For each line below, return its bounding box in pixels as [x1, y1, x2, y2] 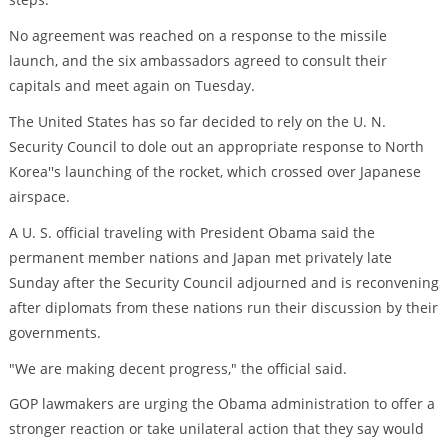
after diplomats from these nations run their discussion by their [8, 297, 438, 317]
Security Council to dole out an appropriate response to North [8, 137, 424, 157]
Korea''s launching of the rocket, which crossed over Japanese [8, 162, 421, 182]
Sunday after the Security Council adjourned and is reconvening [8, 272, 439, 292]
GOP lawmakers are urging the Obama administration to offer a [8, 394, 435, 414]
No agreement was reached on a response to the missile [8, 26, 387, 46]
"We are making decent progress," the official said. [8, 358, 347, 378]
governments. [8, 322, 101, 342]
